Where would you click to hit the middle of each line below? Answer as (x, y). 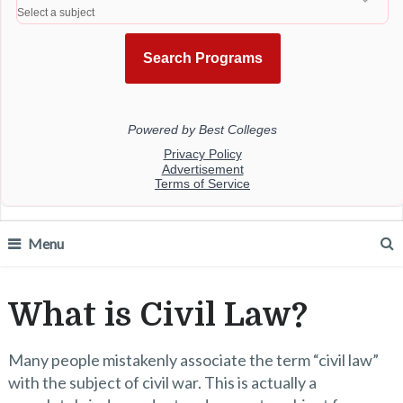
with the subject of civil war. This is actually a (162, 382)
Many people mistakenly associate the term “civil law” (193, 360)
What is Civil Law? (157, 315)
